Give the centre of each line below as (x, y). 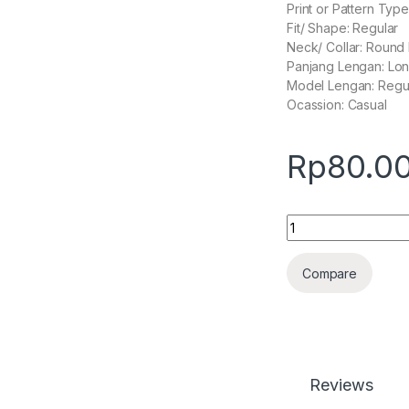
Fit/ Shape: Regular (343, 28)
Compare (330, 273)
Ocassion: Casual (337, 105)
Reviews (341, 385)
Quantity (314, 222)
